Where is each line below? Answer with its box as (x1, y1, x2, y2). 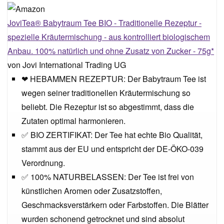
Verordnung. (21, 157, 65, 168)
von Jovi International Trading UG (7, 59, 126, 70)
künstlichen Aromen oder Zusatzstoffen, (21, 185, 162, 196)
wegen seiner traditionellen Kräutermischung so (21, 87, 190, 98)
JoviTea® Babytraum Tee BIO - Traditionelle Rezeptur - (7, 17, 201, 28)
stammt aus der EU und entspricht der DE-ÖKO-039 (21, 143, 203, 154)
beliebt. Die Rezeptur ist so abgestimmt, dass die (21, 101, 194, 112)
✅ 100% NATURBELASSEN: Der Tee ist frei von (21, 171, 194, 182)
